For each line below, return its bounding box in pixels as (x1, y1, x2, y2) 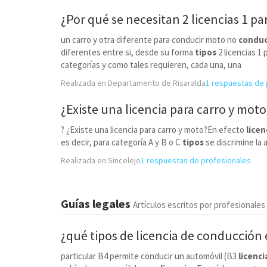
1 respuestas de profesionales (141, 155, 251, 166)
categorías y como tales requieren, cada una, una (61, 59, 241, 70)
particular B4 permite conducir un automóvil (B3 (61, 250, 238, 262)
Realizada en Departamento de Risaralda (61, 77, 206, 88)
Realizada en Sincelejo (61, 155, 141, 166)
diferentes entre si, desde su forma (61, 46, 195, 58)
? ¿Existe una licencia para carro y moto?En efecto (61, 124, 246, 135)
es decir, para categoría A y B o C (61, 136, 182, 148)
